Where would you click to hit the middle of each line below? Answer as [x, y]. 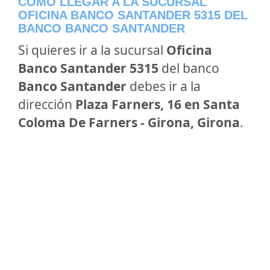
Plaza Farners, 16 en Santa [158, 104]
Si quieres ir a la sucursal [92, 50]
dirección [47, 104]
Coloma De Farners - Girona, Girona [129, 122]
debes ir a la [164, 86]
